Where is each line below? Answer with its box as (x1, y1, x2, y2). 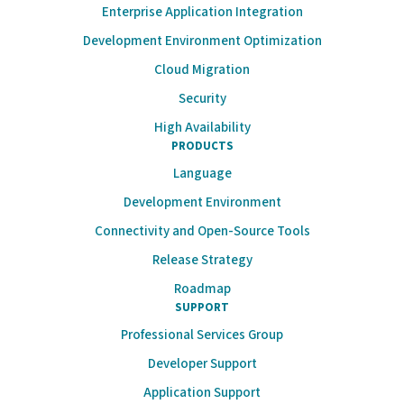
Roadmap (173, 280, 231, 299)
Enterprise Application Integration (101, 3, 303, 23)
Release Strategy (151, 251, 252, 271)
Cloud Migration (154, 60, 250, 80)
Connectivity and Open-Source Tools (94, 222, 310, 242)
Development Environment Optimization (82, 32, 322, 51)
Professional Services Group (121, 326, 283, 345)
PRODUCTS (170, 138, 234, 155)
